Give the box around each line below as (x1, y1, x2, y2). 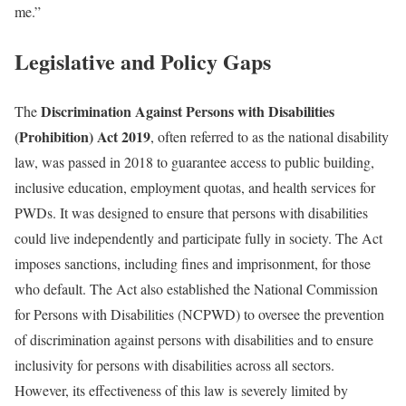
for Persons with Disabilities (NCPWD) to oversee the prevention (14, 304, 384, 324)
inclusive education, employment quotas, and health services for (14, 177, 375, 197)
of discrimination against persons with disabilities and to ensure (14, 329, 373, 349)
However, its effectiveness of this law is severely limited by (14, 380, 348, 400)
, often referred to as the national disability (150, 126, 389, 146)
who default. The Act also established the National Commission (14, 278, 378, 298)
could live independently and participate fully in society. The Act (14, 227, 382, 247)
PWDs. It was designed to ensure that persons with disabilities (14, 202, 368, 222)
